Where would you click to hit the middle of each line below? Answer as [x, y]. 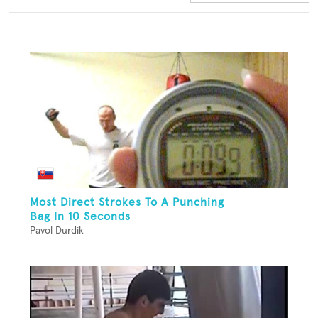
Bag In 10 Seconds [80, 217]
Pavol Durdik [57, 231]
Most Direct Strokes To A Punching [127, 203]
